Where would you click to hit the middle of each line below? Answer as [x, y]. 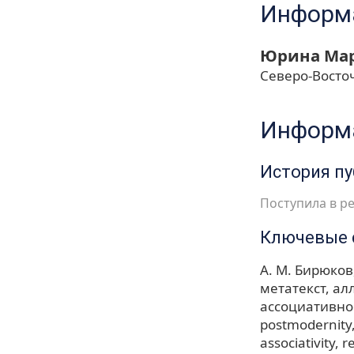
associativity [298, 343]
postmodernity [306, 325]
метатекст [293, 288]
